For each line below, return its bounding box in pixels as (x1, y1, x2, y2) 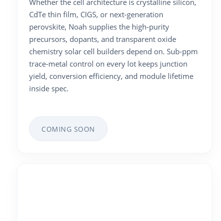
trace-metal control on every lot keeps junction (29, 59, 187, 69)
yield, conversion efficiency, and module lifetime (29, 71, 193, 81)
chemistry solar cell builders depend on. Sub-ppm (29, 46, 198, 57)
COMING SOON (41, 124, 95, 134)
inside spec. (29, 83, 69, 94)
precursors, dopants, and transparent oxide (29, 34, 176, 44)
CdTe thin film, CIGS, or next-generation (29, 9, 163, 20)
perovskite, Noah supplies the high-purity (29, 22, 169, 32)
